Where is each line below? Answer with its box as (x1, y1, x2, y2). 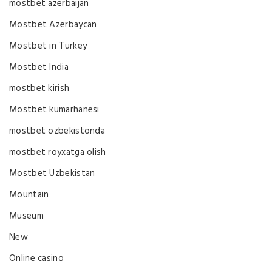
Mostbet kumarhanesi (9, 103, 100, 117)
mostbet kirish (9, 81, 70, 96)
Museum (9, 209, 44, 223)
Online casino (9, 251, 64, 266)
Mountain (9, 188, 49, 202)
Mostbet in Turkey (9, 39, 87, 53)
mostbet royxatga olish (9, 145, 106, 160)
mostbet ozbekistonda (9, 124, 105, 138)
